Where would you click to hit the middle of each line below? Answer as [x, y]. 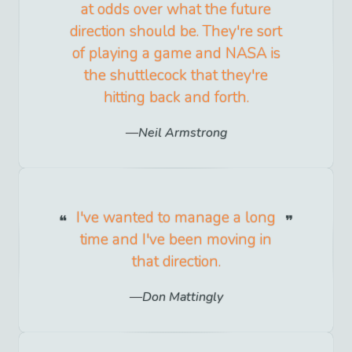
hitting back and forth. [176, 97]
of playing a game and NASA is [176, 53]
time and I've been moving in [176, 239]
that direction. [176, 261]
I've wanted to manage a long [176, 217]
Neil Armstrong [182, 132]
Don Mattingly [182, 297]
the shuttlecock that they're [176, 75]
